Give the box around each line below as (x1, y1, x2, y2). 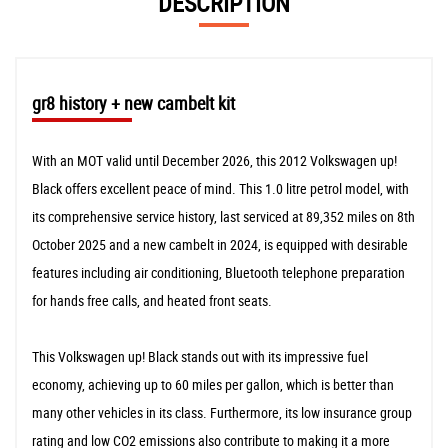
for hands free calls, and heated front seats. (32, 291, 272, 311)
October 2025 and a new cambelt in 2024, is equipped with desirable (32, 235, 408, 255)
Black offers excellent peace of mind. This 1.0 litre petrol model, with (32, 179, 409, 199)
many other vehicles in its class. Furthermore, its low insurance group (32, 403, 412, 423)
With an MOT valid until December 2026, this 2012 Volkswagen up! (32, 151, 397, 171)
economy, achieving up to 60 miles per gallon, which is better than (32, 375, 394, 395)
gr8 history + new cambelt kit (32, 91, 235, 116)
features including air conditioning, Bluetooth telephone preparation (32, 263, 405, 283)
